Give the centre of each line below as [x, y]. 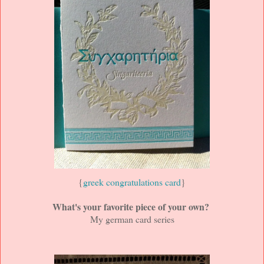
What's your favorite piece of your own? [131, 207]
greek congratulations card [132, 182]
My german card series [132, 219]
